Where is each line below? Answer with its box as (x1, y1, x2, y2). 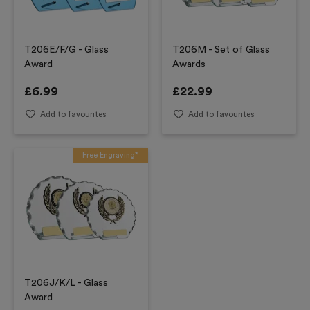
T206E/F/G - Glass (24, 45, 109, 55)
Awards (172, 60, 206, 69)
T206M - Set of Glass (172, 45, 270, 55)
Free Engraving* (82, 151, 138, 159)
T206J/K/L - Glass (24, 278, 108, 288)
